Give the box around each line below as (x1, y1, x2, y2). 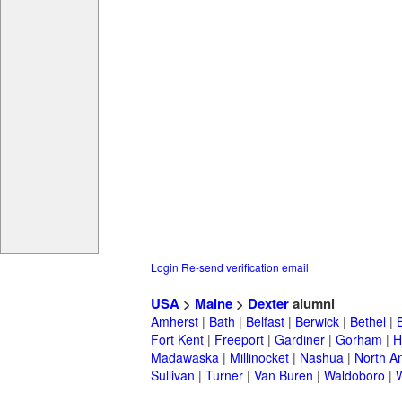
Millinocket (230, 348, 289, 367)
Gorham (336, 330, 382, 349)
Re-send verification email (181, 259, 309, 275)
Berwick (295, 312, 339, 331)
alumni (289, 293, 335, 314)
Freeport (214, 330, 264, 349)
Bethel (350, 312, 386, 331)
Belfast (246, 312, 284, 331)
